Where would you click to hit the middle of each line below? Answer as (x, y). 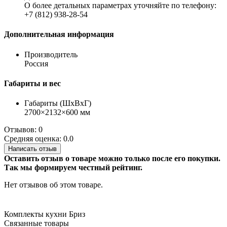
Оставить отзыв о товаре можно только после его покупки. (112, 159)
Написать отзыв (32, 149)
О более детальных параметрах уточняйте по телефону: (120, 6)
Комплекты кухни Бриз (45, 214)
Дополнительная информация (59, 34)
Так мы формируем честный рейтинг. (73, 168)
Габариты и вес (32, 83)
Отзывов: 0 (23, 130)
